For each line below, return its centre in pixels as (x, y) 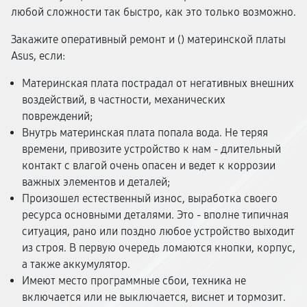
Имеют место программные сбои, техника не (134, 281)
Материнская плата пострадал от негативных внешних (158, 83)
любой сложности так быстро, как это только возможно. (153, 12)
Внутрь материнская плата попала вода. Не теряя (145, 133)
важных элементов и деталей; (96, 182)
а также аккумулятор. (76, 264)
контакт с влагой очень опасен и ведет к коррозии (149, 165)
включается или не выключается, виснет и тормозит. (154, 297)
